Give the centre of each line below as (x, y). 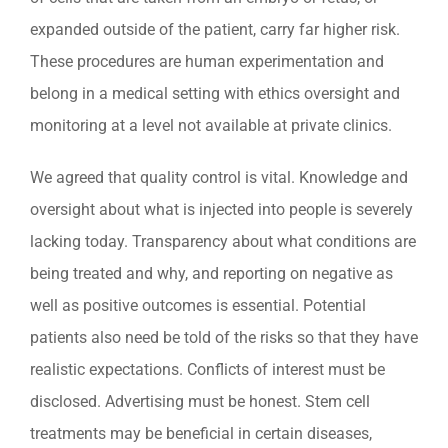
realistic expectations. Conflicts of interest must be (207, 370)
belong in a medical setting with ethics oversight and (215, 94)
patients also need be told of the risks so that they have (224, 338)
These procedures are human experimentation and (207, 62)
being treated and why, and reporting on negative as (211, 274)
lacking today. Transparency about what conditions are (223, 242)
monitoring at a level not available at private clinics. (211, 126)
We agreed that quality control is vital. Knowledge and (219, 178)
